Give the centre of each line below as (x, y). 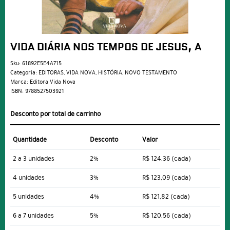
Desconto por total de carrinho (55, 114)
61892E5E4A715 (42, 64)
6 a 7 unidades (33, 216)
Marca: (20, 82)
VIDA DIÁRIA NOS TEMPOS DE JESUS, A (106, 48)
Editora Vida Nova (53, 82)
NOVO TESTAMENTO (151, 73)
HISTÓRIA (110, 73)
